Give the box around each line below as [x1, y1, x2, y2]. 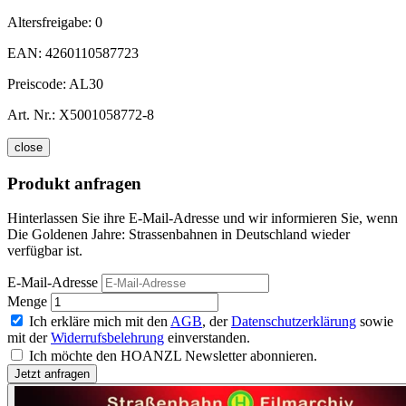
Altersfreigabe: [7, 14, 95, 30]
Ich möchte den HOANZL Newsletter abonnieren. [29, 348, 317, 364]
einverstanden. [164, 330, 250, 346]
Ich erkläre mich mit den [29, 314, 170, 330]
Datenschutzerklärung [231, 314, 356, 330]
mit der [7, 330, 51, 346]
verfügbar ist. [7, 243, 82, 259]
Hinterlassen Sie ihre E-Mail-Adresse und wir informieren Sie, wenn [7, 210, 398, 227]
